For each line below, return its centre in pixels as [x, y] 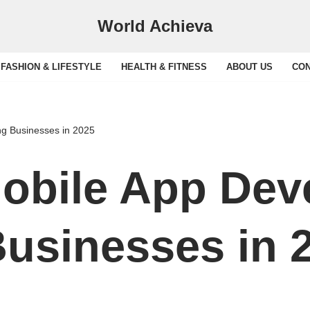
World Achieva [155, 26]
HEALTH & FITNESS [164, 67]
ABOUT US [249, 67]
